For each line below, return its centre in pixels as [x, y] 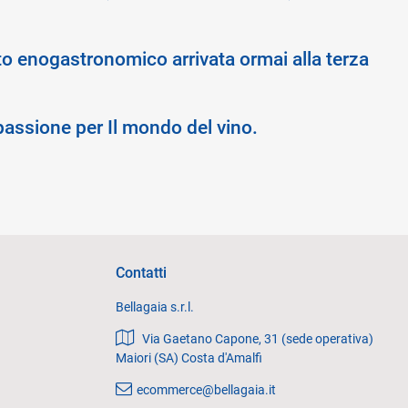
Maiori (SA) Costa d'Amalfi [189, 358]
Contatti [141, 273]
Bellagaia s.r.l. [155, 307]
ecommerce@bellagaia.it [206, 390]
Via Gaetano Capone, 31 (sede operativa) [258, 339]
